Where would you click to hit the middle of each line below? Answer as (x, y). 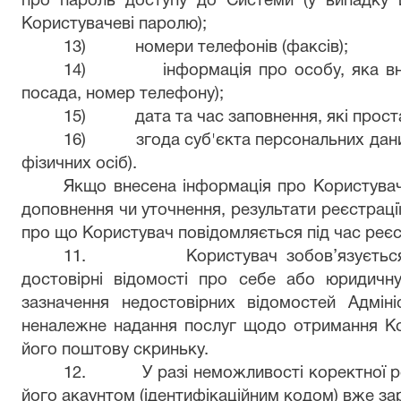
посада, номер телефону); (123, 94)
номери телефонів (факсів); (242, 48)
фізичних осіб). (79, 164)
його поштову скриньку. (115, 350)
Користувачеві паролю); (114, 25)
